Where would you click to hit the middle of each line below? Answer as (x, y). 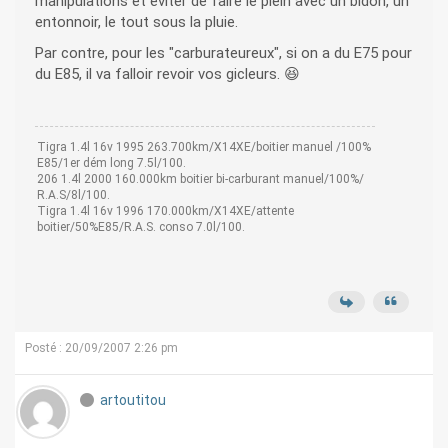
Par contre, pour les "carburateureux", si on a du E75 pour (223, 53)
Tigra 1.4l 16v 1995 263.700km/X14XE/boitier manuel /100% (204, 147)
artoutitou (133, 400)
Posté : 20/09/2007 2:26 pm (101, 348)
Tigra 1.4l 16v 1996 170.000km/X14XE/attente (165, 211)
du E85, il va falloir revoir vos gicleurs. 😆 (167, 74)
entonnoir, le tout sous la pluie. (136, 22)
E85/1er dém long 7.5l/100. (111, 163)
